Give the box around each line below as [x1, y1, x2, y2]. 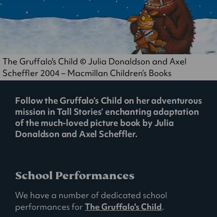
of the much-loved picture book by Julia [15, 117, 174, 129]
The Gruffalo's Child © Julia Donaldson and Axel [2, 56, 186, 67]
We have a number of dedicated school [15, 190, 168, 201]
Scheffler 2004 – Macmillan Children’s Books [2, 68, 171, 79]
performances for [15, 201, 85, 213]
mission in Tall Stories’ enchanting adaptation [15, 106, 199, 118]
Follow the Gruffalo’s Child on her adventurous [15, 95, 202, 107]
